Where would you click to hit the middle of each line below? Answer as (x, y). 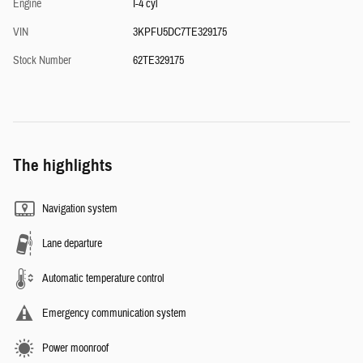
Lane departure (72, 244)
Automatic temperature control (103, 279)
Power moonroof (75, 349)
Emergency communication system (114, 314)
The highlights (63, 166)
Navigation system (80, 209)
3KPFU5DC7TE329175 (179, 33)
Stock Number (42, 61)
